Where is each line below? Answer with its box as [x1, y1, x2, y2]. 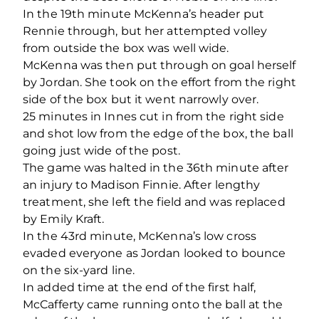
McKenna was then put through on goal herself [23, 58, 296, 72]
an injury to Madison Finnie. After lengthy [23, 177, 261, 192]
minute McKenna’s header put [85, 6, 264, 21]
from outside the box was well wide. [23, 41, 229, 55]
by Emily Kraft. [23, 211, 105, 226]
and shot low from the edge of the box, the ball [23, 126, 293, 140]
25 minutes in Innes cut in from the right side [23, 109, 284, 123]
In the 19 [23, 6, 72, 21]
